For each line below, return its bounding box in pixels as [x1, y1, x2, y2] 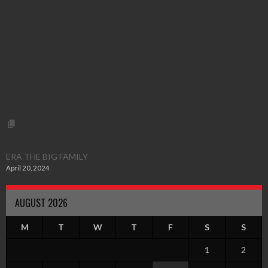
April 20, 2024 [6, 164, 50, 172]
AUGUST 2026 [15, 196, 68, 210]
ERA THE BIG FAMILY [6, 151, 88, 162]
